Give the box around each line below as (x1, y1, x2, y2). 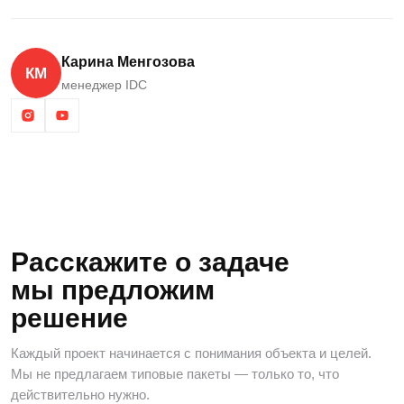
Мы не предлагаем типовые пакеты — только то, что (11, 366, 339, 381)
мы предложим (11, 275, 215, 305)
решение (11, 303, 128, 333)
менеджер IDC (61, 78, 147, 92)
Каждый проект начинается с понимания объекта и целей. (11, 345, 372, 361)
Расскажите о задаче (11, 247, 289, 277)
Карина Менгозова (61, 54, 195, 69)
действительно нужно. (11, 387, 150, 402)
